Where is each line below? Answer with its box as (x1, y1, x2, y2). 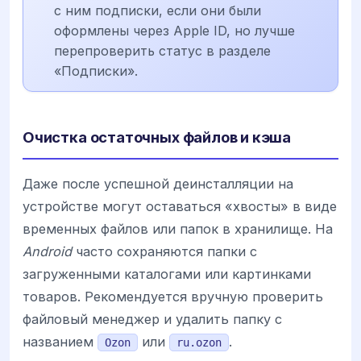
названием (23, 333, 98, 350)
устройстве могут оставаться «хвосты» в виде (23, 197, 337, 214)
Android (23, 243, 72, 259)
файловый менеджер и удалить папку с (23, 310, 282, 327)
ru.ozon (176, 335, 222, 349)
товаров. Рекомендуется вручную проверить (23, 288, 323, 305)
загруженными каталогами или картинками (23, 265, 311, 282)
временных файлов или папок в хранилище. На (23, 220, 333, 237)
